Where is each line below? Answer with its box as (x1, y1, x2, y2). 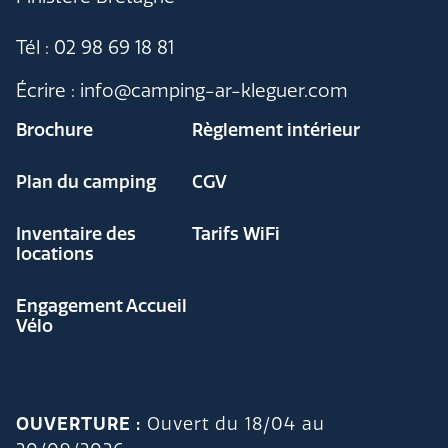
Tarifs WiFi (192, 223, 280, 245)
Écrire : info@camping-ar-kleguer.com (16, 79, 348, 102)
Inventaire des (16, 223, 136, 245)
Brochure (16, 119, 93, 141)
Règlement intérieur (192, 119, 360, 141)
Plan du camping (16, 171, 156, 193)
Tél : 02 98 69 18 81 (16, 36, 174, 59)
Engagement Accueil (16, 295, 187, 317)
